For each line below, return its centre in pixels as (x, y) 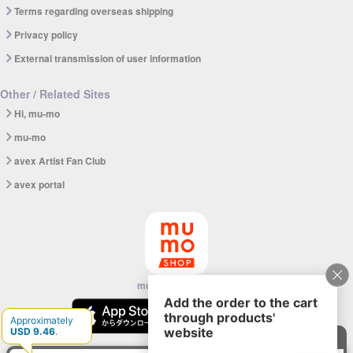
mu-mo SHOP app (176, 286)
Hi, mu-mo (37, 114)
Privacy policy (46, 35)
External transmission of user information (108, 59)
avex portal (39, 185)
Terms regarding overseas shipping (94, 11)
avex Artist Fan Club (60, 161)
